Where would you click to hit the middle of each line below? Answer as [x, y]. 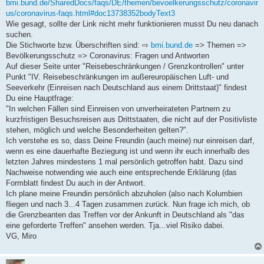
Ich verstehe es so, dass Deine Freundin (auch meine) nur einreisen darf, [130, 140]
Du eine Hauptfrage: [40, 98]
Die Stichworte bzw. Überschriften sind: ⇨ [78, 45]
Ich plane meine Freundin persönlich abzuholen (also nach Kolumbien [124, 193]
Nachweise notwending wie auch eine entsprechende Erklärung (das [121, 172]
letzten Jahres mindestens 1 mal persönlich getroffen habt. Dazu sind [124, 161]
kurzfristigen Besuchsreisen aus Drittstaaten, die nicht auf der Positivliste [131, 119]
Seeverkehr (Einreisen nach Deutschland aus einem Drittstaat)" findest [126, 87]
